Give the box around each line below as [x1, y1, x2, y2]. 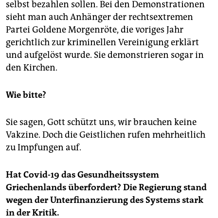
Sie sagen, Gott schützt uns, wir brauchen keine [6, 116, 197, 127]
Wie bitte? [6, 89, 46, 100]
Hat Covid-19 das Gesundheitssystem [6, 169, 159, 180]
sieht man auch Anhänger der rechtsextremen [6, 11, 193, 22]
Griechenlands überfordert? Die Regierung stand [6, 182, 207, 193]
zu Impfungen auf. [6, 142, 81, 153]
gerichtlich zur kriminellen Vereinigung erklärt [6, 36, 199, 48]
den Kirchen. [6, 62, 57, 73]
